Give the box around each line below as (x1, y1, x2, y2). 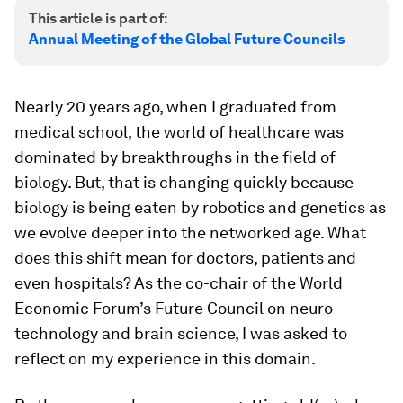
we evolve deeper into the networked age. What (14, 223, 366, 242)
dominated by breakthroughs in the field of (14, 148, 336, 166)
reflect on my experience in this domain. (14, 349, 316, 368)
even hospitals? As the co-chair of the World (14, 273, 343, 292)
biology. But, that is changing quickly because (14, 173, 354, 192)
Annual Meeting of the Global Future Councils (29, 31, 345, 48)
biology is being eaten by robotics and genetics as (14, 198, 386, 217)
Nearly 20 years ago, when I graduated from (14, 97, 336, 116)
